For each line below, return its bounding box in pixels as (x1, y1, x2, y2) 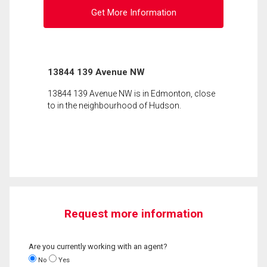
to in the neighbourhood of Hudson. (48, 100, 181, 110)
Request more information (64, 206, 203, 221)
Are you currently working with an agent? (29, 241, 167, 251)
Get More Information (91, 8, 176, 18)
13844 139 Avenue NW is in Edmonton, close (48, 88, 215, 98)
